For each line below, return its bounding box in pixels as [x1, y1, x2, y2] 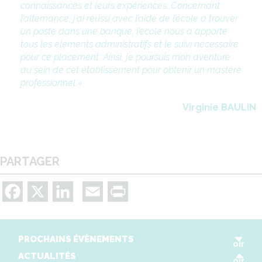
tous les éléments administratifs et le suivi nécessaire [20, 38, 239, 50]
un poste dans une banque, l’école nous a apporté [20, 25, 227, 37]
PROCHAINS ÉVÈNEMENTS [18, 233, 134, 244]
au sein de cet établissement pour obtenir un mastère [20, 64, 242, 75]
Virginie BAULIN [182, 101, 256, 113]
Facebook [23, 185, 66, 196]
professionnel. [20, 77, 77, 88]
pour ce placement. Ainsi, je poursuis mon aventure [20, 51, 230, 63]
